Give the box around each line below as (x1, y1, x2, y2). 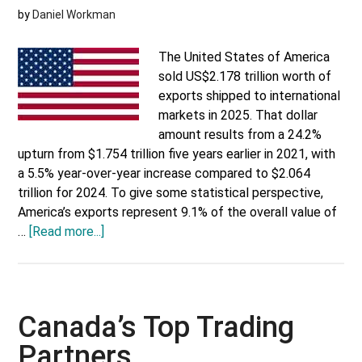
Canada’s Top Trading (18, 310, 295, 344)
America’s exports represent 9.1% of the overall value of (18, 204, 338, 220)
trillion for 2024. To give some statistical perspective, (18, 185, 324, 200)
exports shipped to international (158, 88, 341, 103)
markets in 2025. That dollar (158, 107, 318, 123)
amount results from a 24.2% (158, 127, 322, 142)
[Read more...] (29, 224, 105, 239)
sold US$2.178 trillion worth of (158, 69, 332, 84)
